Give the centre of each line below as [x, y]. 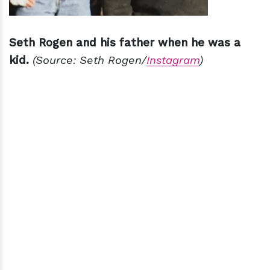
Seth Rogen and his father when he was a [125, 42]
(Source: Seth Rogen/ [89, 60]
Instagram [173, 60]
